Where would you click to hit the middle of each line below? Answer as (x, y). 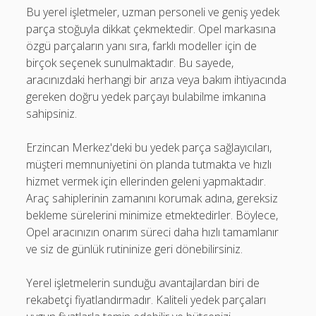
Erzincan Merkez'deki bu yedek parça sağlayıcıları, (149, 147)
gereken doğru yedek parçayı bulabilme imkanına (146, 97)
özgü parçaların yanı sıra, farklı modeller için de (142, 46)
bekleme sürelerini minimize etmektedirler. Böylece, (152, 215)
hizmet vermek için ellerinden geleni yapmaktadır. (146, 181)
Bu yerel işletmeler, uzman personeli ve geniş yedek (153, 12)
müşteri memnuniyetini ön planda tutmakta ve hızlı (149, 164)
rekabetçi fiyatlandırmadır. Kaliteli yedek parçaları (146, 300)
